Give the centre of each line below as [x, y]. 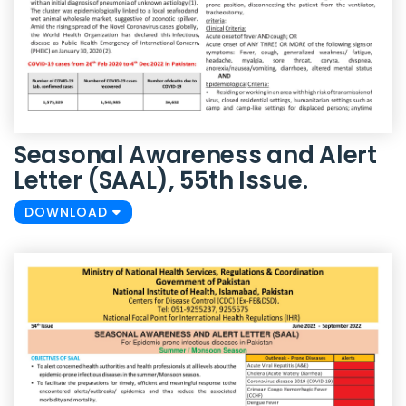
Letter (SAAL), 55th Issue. [161, 180]
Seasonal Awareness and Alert [195, 155]
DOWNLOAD [68, 212]
